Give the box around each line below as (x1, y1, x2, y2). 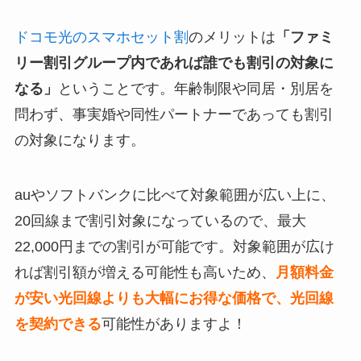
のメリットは (188, 28, 276, 45)
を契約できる (14, 315, 102, 332)
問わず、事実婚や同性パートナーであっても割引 (14, 106, 334, 122)
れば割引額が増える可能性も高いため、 (14, 263, 276, 280)
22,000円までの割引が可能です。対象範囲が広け (14, 238, 334, 255)
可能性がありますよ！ (101, 315, 247, 332)
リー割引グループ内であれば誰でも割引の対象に (14, 54, 334, 71)
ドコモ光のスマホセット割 (14, 28, 189, 45)
